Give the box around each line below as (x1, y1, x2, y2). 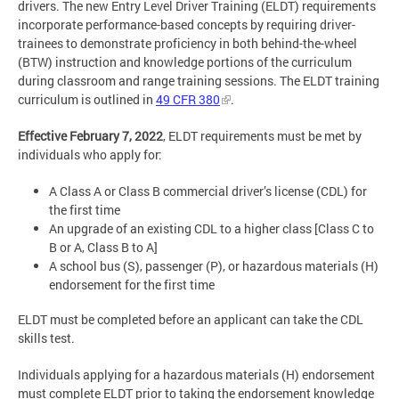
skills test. (18, 329, 75, 346)
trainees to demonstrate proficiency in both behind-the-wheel (18, 35, 357, 53)
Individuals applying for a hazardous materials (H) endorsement (18, 365, 375, 383)
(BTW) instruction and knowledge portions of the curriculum (18, 53, 352, 71)
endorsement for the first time (49, 276, 215, 294)
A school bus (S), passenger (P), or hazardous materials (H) (49, 257, 379, 275)
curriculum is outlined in (18, 91, 156, 109)
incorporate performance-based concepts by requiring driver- (18, 16, 355, 34)
